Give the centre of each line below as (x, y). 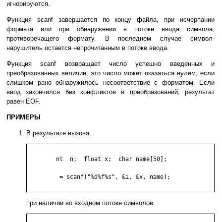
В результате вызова (58, 133)
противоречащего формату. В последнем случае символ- (111, 39)
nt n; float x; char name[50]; (42, 159)
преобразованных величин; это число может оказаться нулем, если (111, 73)
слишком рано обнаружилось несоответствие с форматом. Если (111, 83)
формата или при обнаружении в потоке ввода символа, (111, 29)
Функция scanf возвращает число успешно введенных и (111, 64)
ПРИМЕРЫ (24, 117)
